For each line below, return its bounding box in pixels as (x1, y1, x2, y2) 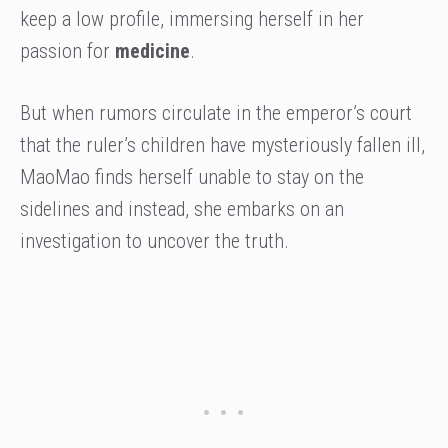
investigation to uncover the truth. (20, 229, 289, 254)
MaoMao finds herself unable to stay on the (20, 165, 364, 190)
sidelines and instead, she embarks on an (20, 197, 344, 222)
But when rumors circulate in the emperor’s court (20, 101, 412, 126)
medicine (115, 39, 190, 64)
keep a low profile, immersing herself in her (20, 7, 364, 32)
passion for (20, 39, 115, 64)
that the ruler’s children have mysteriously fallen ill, (20, 133, 425, 158)
